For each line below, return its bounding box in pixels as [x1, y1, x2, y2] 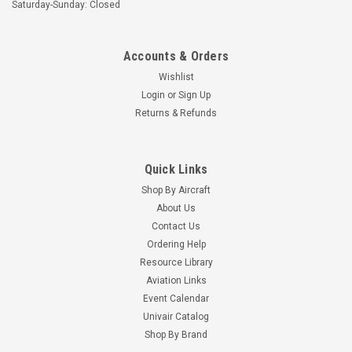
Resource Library [139, 256, 213, 268]
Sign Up [178, 89, 211, 101]
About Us [156, 202, 196, 214]
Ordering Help [146, 238, 206, 250]
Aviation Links [145, 274, 207, 286]
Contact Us [152, 220, 200, 232]
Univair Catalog [143, 310, 209, 322]
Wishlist [158, 71, 194, 82]
